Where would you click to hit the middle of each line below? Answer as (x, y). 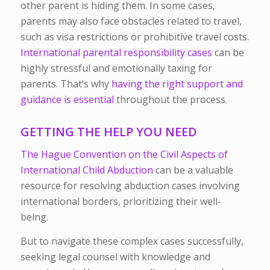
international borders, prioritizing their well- (121, 202)
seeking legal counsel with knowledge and (115, 256)
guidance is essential (67, 99)
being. (35, 217)
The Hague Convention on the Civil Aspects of (124, 155)
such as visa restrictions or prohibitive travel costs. (134, 36)
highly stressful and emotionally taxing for (116, 68)
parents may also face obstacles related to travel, (131, 21)
